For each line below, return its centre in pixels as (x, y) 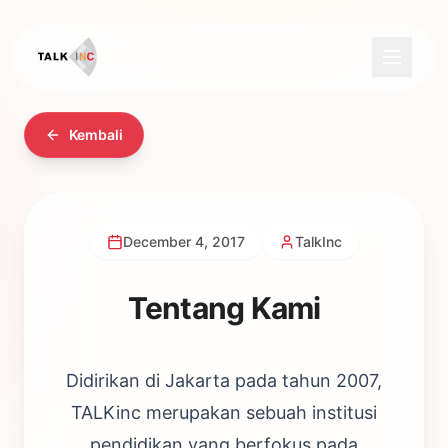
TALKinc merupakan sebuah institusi (224, 412)
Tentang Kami (224, 308)
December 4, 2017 (183, 241)
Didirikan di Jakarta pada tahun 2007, (224, 380)
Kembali (96, 134)
